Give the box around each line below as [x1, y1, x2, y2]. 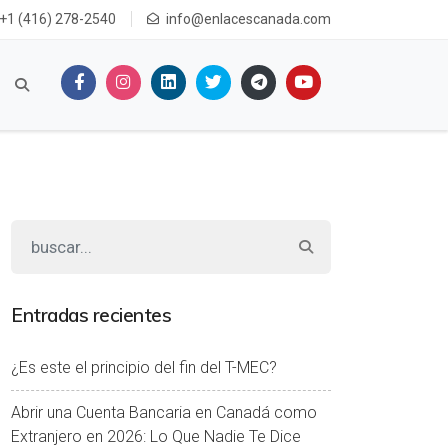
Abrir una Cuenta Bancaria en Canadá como [11, 403, 317, 422]
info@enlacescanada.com [166, 11, 331, 27]
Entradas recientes [11, 303, 171, 327]
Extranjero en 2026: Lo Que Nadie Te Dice [11, 427, 301, 446]
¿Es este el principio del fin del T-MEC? [11, 358, 277, 377]
